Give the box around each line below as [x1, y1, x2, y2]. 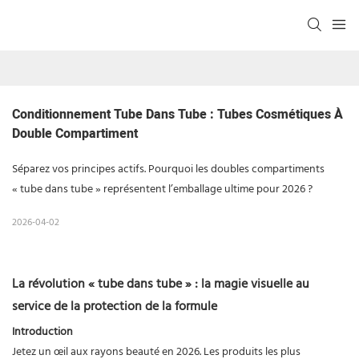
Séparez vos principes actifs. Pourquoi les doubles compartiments [12, 159, 325, 179]
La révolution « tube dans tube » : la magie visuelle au [12, 273, 309, 295]
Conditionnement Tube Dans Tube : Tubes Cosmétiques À [12, 104, 343, 124]
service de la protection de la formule [12, 296, 217, 317]
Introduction [12, 322, 73, 341]
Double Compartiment [12, 123, 138, 143]
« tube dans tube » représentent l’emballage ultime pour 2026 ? [12, 179, 313, 199]
